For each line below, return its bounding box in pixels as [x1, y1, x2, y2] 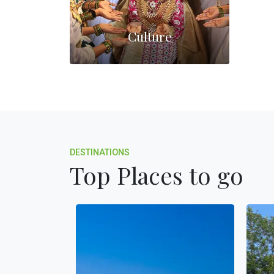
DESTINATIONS [70, 147, 130, 158]
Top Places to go [70, 159, 243, 191]
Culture [127, 27, 172, 45]
